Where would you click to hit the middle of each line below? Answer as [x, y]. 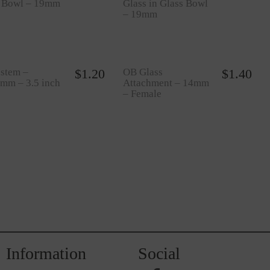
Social [159, 253]
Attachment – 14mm [166, 83]
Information [46, 253]
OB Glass [143, 72]
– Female [142, 94]
